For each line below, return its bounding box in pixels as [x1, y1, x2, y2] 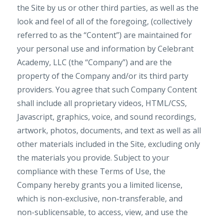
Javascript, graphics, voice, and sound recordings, [17, 111, 196, 122]
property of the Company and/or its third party [17, 71, 188, 81]
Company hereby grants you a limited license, [17, 180, 182, 190]
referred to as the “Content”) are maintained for [17, 30, 192, 40]
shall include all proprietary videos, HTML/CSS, [17, 98, 187, 109]
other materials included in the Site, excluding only [17, 139, 200, 149]
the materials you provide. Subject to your [17, 152, 169, 163]
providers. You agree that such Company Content [17, 84, 197, 95]
